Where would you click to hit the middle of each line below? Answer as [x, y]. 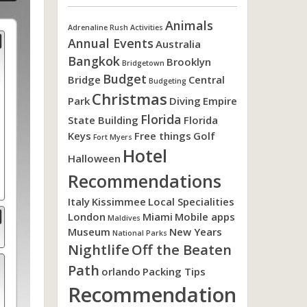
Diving [185, 101]
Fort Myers [112, 137]
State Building [103, 120]
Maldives [124, 218]
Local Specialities [191, 201]
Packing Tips [174, 271]
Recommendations [144, 181]
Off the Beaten [181, 249]
